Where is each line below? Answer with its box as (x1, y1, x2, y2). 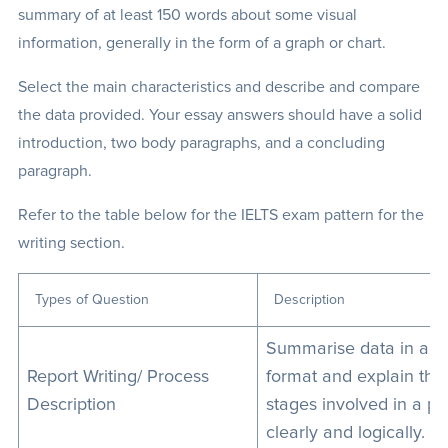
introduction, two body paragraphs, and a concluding (17, 135, 385, 151)
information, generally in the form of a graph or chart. (17, 35, 386, 51)
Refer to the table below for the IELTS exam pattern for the (17, 207, 424, 223)
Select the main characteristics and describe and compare (17, 79, 420, 95)
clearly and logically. (265, 424, 425, 442)
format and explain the (265, 368, 444, 386)
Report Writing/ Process (26, 368, 209, 386)
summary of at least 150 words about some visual (17, 7, 357, 23)
